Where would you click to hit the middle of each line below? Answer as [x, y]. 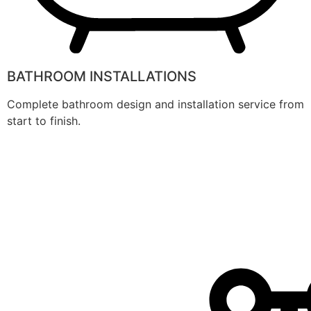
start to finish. [44, 121]
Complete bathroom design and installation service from [155, 104]
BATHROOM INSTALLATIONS [102, 77]
